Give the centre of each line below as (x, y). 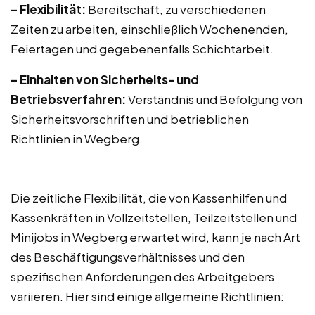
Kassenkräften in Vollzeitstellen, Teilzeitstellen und (154, 217)
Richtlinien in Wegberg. (77, 139)
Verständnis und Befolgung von (214, 99)
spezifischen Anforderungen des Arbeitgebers (142, 276)
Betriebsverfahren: (68, 99)
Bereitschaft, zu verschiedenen (176, 9)
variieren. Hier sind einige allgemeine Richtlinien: (147, 296)
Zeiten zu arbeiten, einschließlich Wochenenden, (149, 29)
